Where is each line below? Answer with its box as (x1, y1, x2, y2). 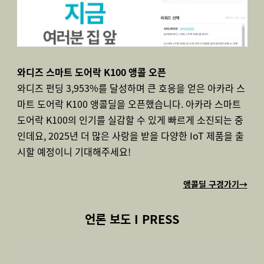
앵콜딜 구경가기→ (183, 178, 247, 190)
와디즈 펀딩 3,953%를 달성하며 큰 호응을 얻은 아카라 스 (16, 81, 245, 95)
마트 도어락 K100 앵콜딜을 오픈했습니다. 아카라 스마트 (16, 97, 241, 111)
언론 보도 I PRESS (85, 210, 179, 227)
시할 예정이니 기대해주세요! (16, 144, 131, 159)
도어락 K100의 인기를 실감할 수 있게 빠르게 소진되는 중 (16, 113, 243, 127)
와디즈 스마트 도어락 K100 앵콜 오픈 (16, 65, 166, 79)
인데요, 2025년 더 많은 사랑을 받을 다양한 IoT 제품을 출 (16, 128, 244, 143)
